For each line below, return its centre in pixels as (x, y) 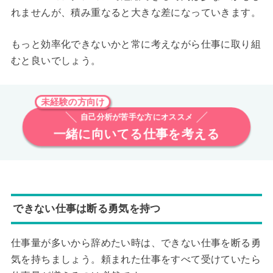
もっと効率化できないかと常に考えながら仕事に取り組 (136, 44)
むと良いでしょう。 (56, 61)
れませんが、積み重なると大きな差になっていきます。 (136, 12)
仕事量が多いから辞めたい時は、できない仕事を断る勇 (136, 243)
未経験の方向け (69, 101)
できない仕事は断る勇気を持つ (87, 209)
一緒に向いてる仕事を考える (136, 135)
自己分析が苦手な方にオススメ (136, 117)
